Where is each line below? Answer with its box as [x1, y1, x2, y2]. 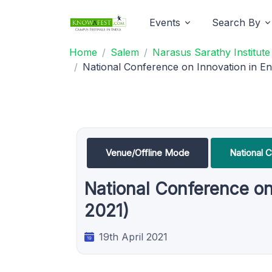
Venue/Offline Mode [106, 147, 189, 158]
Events [149, 16, 180, 29]
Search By [212, 16, 260, 29]
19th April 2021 [99, 231, 168, 243]
